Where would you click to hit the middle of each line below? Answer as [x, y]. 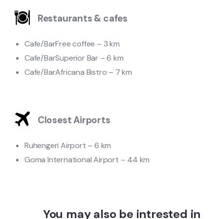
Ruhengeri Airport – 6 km [68, 145]
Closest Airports [74, 120]
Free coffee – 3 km [88, 44]
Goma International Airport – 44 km [87, 159]
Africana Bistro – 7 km [95, 72]
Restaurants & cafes [82, 18]
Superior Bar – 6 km [89, 58]
